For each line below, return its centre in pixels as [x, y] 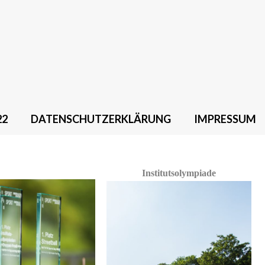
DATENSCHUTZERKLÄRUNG [101, 119]
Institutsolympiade [179, 173]
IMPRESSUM [225, 119]
